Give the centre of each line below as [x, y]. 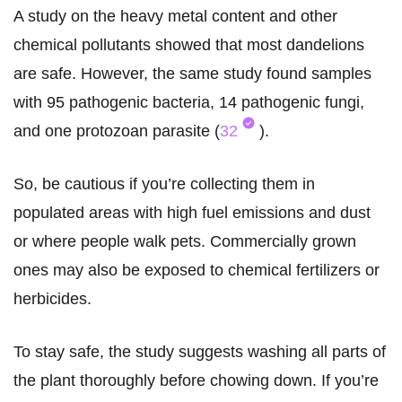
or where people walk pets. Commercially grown [185, 242]
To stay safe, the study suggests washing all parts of [200, 352]
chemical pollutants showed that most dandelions [189, 45]
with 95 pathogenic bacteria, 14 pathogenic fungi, [189, 103]
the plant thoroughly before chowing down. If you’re [196, 381]
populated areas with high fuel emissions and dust [192, 213]
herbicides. [55, 299]
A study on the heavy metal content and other [175, 17]
